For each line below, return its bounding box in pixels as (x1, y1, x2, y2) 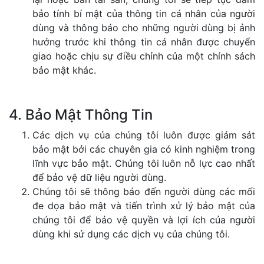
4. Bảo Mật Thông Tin (9, 106, 153, 123)
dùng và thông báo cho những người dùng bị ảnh (32, 22, 255, 34)
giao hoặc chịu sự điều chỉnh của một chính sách (32, 50, 255, 62)
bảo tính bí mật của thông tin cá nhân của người (32, 8, 255, 19)
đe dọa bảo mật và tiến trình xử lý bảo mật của (32, 200, 255, 212)
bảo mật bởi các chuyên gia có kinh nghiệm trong (32, 143, 255, 155)
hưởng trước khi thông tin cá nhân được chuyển (32, 36, 255, 48)
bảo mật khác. (32, 64, 96, 76)
